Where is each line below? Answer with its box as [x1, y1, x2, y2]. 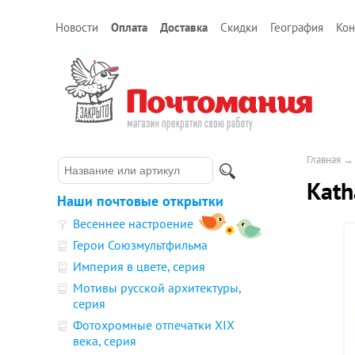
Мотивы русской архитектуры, [73, 280, 241, 296]
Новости [55, 20, 98, 35]
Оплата [111, 20, 147, 35]
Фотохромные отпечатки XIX [73, 317, 235, 333]
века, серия [73, 333, 136, 349]
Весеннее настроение [73, 216, 193, 231]
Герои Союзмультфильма [73, 237, 208, 253]
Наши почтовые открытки [57, 192, 223, 210]
